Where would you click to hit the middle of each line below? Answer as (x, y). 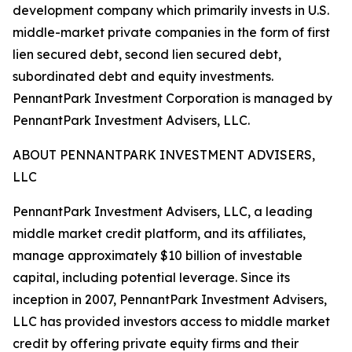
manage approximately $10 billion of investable (158, 255)
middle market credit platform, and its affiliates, (159, 233)
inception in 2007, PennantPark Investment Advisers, (170, 299)
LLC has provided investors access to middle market (171, 321)
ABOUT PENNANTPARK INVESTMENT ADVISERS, (164, 155)
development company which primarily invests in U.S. (171, 10)
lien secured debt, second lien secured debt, (147, 54)
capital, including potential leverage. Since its (151, 277)
